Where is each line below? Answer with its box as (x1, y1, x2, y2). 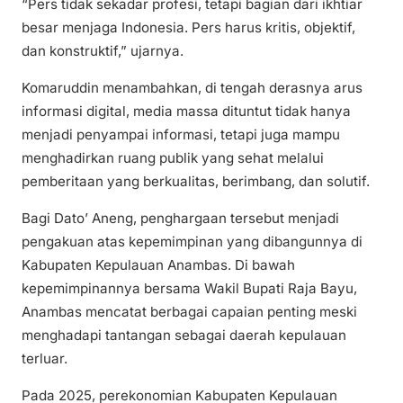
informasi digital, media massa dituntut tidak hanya (22, 102, 351, 120)
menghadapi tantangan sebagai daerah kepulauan (22, 326, 346, 344)
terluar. (22, 349, 67, 367)
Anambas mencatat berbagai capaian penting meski (22, 302, 357, 320)
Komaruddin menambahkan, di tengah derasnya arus (22, 78, 363, 96)
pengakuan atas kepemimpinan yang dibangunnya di (22, 232, 363, 250)
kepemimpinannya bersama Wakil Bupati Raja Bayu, (22, 279, 357, 297)
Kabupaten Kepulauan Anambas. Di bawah (22, 255, 295, 273)
